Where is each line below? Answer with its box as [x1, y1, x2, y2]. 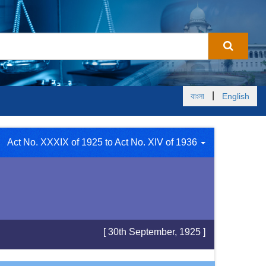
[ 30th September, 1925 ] [103, 227, 205, 237]
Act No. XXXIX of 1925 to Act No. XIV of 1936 [7, 137, 199, 147]
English [222, 91, 249, 101]
